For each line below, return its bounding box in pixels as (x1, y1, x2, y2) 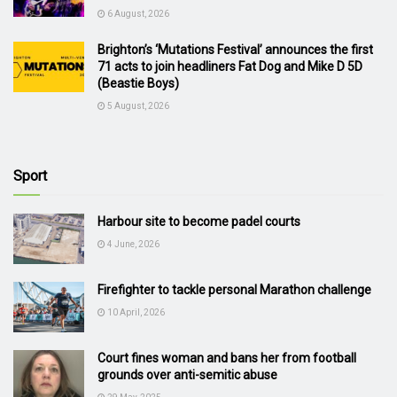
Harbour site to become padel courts (97, 214, 300, 229)
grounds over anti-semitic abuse (97, 368, 277, 383)
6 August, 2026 (105, 8, 169, 19)
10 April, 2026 (105, 307, 165, 318)
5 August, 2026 (105, 100, 169, 111)
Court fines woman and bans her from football (97, 351, 356, 366)
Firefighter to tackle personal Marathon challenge (97, 283, 371, 298)
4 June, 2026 (105, 238, 160, 249)
